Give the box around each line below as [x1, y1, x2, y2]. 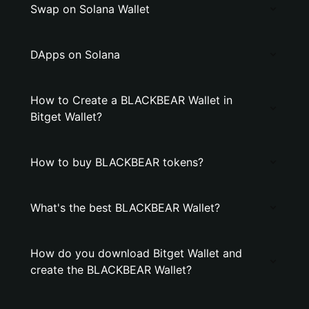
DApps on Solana [30, 48, 120, 61]
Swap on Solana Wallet [30, 2, 150, 16]
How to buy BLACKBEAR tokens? [30, 155, 203, 169]
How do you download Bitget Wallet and [30, 246, 242, 260]
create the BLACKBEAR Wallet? [30, 263, 192, 277]
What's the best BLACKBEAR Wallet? [30, 201, 220, 215]
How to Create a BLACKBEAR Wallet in [30, 93, 232, 107]
